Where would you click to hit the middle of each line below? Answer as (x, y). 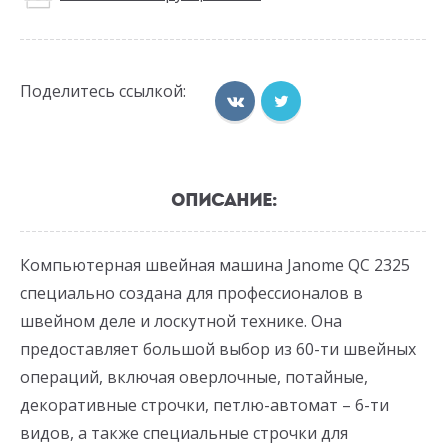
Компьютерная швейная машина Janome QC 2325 (215, 265)
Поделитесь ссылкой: (103, 91)
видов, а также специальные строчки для (184, 433)
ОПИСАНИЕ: (224, 200)
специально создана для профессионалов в (191, 293)
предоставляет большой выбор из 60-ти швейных (218, 349)
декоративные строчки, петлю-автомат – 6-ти (204, 405)
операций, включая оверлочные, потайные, (194, 377)
